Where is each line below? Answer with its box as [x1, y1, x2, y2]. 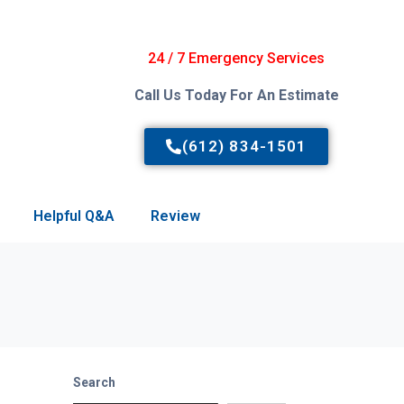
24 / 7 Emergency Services [148, 50, 326, 67]
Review [151, 207, 200, 225]
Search [73, 374, 115, 390]
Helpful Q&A [33, 207, 115, 225]
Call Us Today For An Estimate [133, 87, 339, 104]
